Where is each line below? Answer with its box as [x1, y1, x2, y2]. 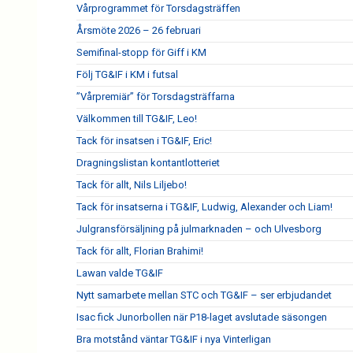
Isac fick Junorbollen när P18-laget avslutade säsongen [76, 311, 327, 323]
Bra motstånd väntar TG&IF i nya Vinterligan [76, 333, 271, 345]
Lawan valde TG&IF [76, 267, 163, 279]
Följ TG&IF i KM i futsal [76, 69, 178, 80]
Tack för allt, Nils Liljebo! [76, 179, 187, 191]
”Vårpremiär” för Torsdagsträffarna [76, 91, 235, 102]
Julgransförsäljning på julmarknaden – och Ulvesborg [76, 223, 321, 235]
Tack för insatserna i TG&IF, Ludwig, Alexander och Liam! [76, 201, 333, 213]
